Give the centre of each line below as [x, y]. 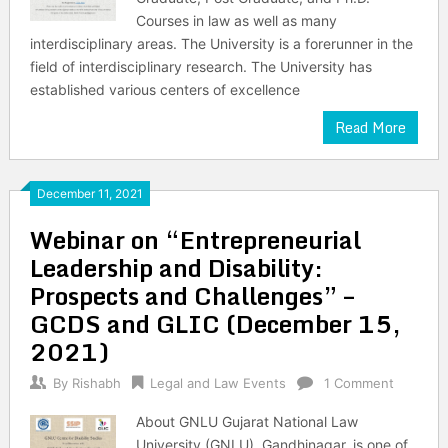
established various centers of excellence [164, 89]
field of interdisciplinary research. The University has [200, 66]
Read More [371, 127]
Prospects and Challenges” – [191, 295]
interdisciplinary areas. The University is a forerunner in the [221, 43]
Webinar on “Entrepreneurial [195, 239]
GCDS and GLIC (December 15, [215, 323]
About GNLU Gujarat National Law [247, 421]
